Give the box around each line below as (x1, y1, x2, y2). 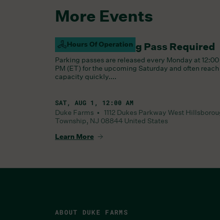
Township (55, 116, 86, 125)
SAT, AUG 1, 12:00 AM (55, 98, 134, 107)
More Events (55, 6, 153, 25)
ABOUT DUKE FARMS (55, 207, 128, 217)
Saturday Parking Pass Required (55, 40, 215, 53)
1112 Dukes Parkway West (104, 108, 184, 117)
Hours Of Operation (67, 40, 133, 49)
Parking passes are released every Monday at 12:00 (55, 55, 219, 64)
